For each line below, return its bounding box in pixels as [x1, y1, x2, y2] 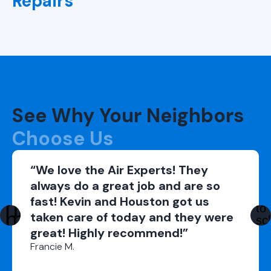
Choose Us [12, 125, 114, 151]
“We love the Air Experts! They [30, 162, 208, 178]
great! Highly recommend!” [30, 224, 188, 241]
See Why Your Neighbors [12, 102, 244, 128]
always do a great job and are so [30, 177, 220, 194]
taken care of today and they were [30, 209, 233, 225]
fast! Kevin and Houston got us [30, 193, 209, 209]
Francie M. [30, 240, 74, 253]
